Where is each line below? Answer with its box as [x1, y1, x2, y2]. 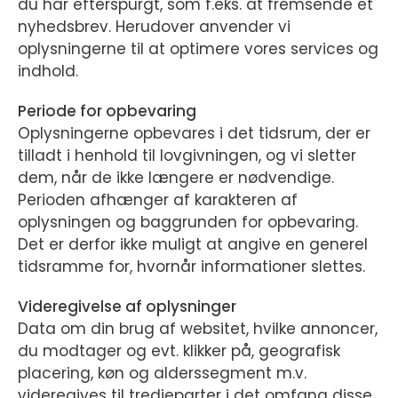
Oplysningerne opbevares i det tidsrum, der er [18, 123, 370, 144]
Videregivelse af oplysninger [18, 296, 236, 317]
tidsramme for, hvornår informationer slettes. [18, 256, 365, 277]
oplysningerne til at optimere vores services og [18, 38, 378, 60]
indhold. [18, 60, 78, 82]
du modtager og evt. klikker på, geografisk [18, 340, 340, 362]
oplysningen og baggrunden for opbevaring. [18, 211, 358, 233]
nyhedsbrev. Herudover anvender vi [18, 16, 291, 37]
